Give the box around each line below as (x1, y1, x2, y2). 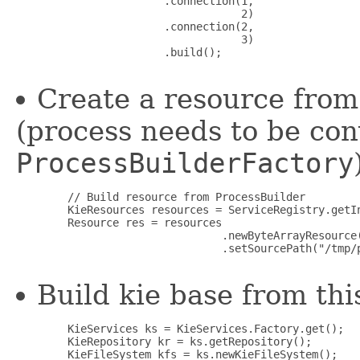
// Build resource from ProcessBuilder (16, 190, 305, 204)
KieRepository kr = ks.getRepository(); (16, 335, 312, 349)
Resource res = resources (16, 216, 222, 230)
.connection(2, (16, 20, 254, 34)
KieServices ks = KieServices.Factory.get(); (16, 322, 344, 336)
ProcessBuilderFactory (16, 147, 354, 180)
